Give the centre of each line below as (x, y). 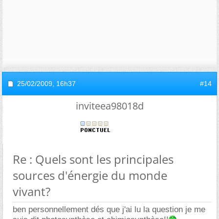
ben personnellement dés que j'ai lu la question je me (109, 209)
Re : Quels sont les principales (93, 159)
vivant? (32, 191)
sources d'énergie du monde (90, 175)
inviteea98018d (109, 106)
